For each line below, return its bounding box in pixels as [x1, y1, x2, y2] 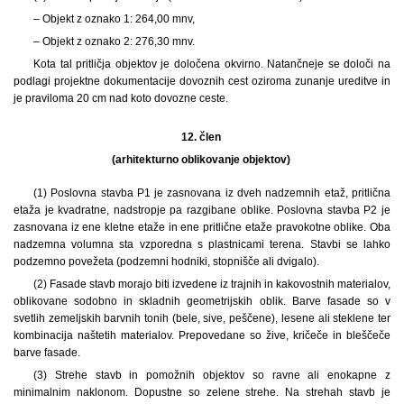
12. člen [180, 130, 224, 143]
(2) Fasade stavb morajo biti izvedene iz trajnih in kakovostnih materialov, [32, 277, 390, 290]
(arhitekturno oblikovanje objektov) [111, 152, 293, 166]
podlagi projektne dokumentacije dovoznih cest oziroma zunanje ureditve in [14, 74, 390, 87]
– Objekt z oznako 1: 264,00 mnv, [32, 12, 195, 25]
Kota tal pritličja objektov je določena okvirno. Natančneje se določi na [32, 57, 390, 70]
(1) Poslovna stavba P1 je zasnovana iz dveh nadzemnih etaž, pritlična [32, 186, 390, 199]
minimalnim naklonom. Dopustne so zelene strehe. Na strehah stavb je [14, 385, 390, 399]
